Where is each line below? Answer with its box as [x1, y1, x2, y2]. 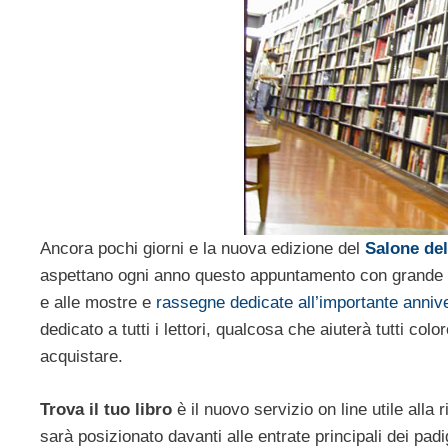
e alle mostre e [40, 293, 156, 313]
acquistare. [40, 347, 123, 367]
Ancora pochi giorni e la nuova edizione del [40, 239, 365, 259]
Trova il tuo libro [40, 399, 172, 419]
